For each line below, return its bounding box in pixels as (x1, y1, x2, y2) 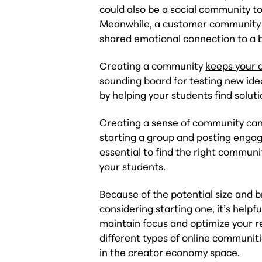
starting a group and (99, 131, 197, 144)
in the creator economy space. (99, 246, 240, 259)
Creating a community (99, 60, 206, 73)
